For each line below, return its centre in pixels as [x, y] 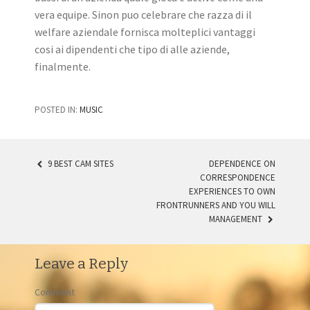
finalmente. [63, 67]
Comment [55, 292]
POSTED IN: [57, 110]
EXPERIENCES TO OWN [232, 192]
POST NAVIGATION [116, 185]
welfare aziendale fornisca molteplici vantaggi [145, 32]
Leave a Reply [81, 263]
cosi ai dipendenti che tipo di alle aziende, [132, 49]
